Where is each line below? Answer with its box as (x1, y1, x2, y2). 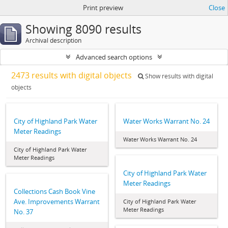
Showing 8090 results (25, 21, 141, 37)
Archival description (25, 36, 81, 45)
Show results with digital (144, 72, 213, 80)
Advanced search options (76, 52, 152, 62)
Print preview (82, 3, 123, 12)
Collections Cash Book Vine (14, 187, 95, 196)
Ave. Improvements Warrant (14, 197, 100, 206)
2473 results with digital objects (11, 70, 134, 81)
